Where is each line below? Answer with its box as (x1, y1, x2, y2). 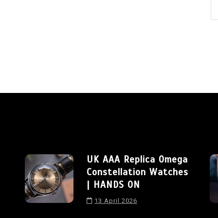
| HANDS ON (87, 179, 140, 191)
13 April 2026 (94, 197, 137, 205)
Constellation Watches (87, 166, 188, 178)
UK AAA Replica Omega (87, 154, 188, 165)
